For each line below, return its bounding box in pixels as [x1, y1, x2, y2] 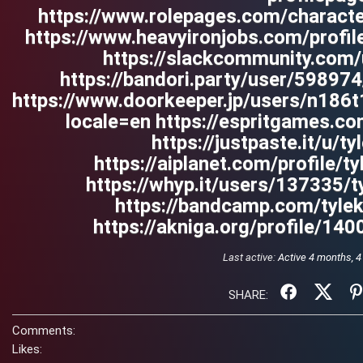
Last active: [223, 251, 278, 263]
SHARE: [228, 288, 271, 302]
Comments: [12, 323, 75, 338]
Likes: [12, 342, 42, 357]
